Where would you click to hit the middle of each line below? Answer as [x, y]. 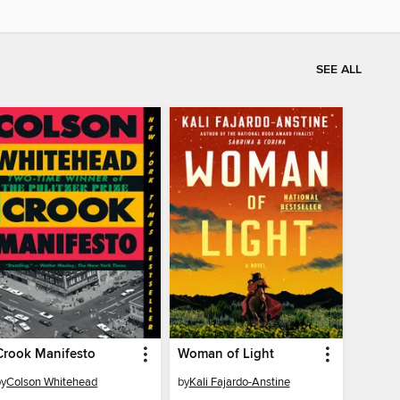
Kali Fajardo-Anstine [239, 382]
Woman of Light [225, 354]
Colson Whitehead [52, 382]
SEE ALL [339, 69]
